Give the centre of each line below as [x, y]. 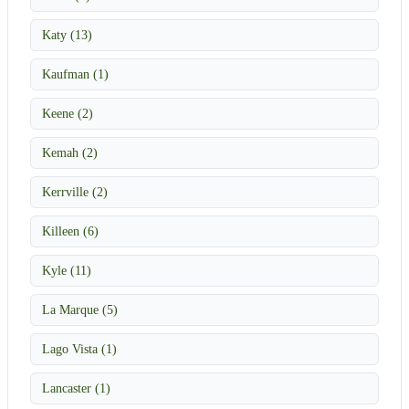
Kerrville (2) [75, 191]
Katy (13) [67, 34]
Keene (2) [68, 113]
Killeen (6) [70, 231]
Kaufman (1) [75, 73]
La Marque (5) [80, 309]
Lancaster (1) [76, 388]
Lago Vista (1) [79, 348]
